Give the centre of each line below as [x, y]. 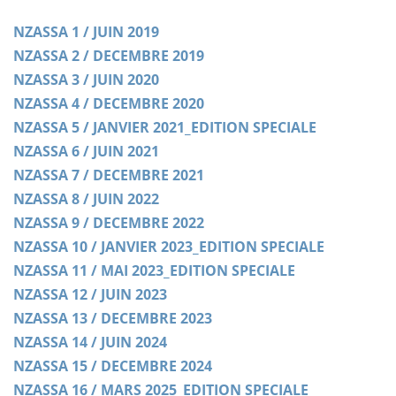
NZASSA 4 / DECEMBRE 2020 [109, 104]
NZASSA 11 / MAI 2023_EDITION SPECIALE [154, 271]
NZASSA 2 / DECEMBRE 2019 [109, 56]
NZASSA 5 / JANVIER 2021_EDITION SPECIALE [165, 128]
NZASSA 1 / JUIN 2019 [86, 32]
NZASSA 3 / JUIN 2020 [86, 80]
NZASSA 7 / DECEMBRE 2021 [109, 175]
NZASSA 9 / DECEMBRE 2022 [109, 223]
